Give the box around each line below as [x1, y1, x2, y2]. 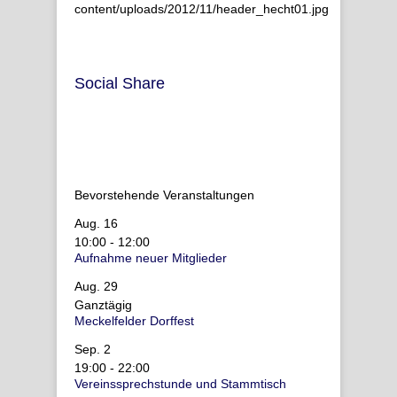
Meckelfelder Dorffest [74, 314, 194, 328]
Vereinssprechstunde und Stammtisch [74, 377, 286, 391]
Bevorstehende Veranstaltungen [74, 188, 254, 202]
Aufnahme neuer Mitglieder [74, 251, 227, 265]
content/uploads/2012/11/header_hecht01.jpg [74, 2, 329, 16]
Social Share [74, 74, 165, 92]
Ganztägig [74, 298, 132, 312]
